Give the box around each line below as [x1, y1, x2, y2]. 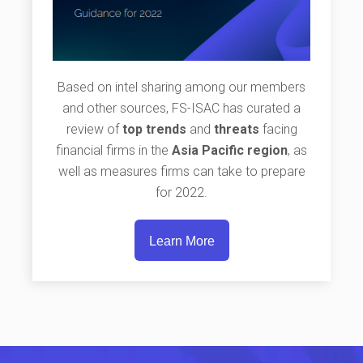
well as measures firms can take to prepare [58, 164, 305, 180]
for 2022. [156, 185, 207, 201]
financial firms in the [56, 143, 172, 159]
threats [213, 122, 259, 138]
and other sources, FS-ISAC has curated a [62, 100, 301, 117]
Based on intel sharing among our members [58, 79, 305, 96]
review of [66, 122, 122, 138]
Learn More [148, 234, 215, 249]
